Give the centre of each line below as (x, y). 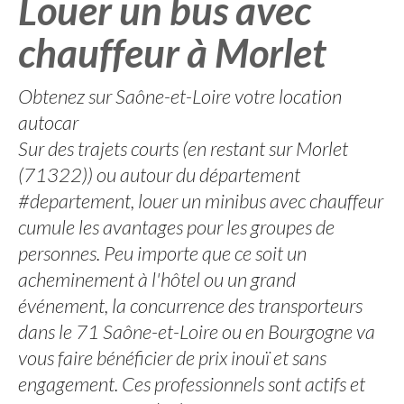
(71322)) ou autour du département (159, 174)
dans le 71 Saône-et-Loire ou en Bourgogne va (197, 331)
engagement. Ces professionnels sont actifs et (192, 384)
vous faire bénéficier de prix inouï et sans (172, 358)
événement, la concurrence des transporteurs (190, 305)
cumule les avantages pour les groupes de (176, 227)
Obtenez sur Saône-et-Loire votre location (180, 96)
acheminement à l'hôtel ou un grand (157, 279)
